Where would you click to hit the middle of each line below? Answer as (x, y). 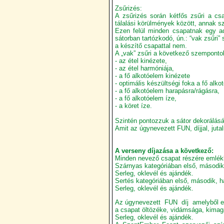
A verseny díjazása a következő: (164, 150)
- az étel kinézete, (141, 60)
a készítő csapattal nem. (152, 45)
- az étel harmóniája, (144, 68)
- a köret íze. (133, 105)
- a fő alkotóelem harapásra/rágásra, (167, 90)
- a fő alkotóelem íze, (146, 98)
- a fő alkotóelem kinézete (152, 75)
